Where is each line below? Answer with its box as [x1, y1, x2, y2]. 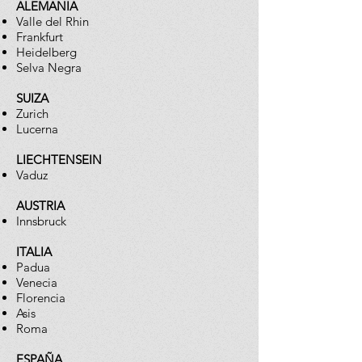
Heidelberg [16, 44, 77, 60]
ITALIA [16, 244, 52, 259]
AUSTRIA [16, 198, 65, 213]
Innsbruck [16, 213, 66, 229]
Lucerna [16, 121, 58, 137]
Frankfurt [16, 29, 63, 44]
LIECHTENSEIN [16, 152, 102, 167]
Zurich [16, 106, 48, 121]
